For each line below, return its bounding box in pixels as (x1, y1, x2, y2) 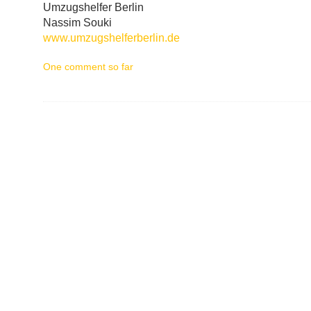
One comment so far (43, 61, 133, 72)
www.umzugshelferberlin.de (43, 32, 180, 44)
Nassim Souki (43, 17, 112, 28)
